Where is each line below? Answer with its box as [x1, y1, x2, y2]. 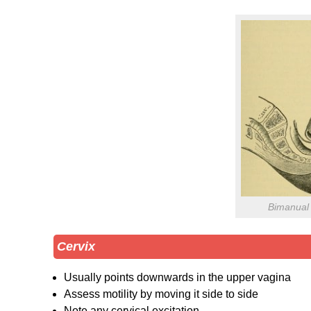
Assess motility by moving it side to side [64, 287, 258, 300]
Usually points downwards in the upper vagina [64, 271, 291, 283]
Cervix [57, 239, 95, 253]
